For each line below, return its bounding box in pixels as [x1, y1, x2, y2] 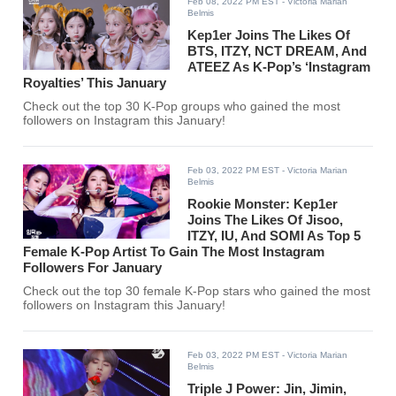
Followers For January [23, 260, 163, 276]
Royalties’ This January [23, 75, 167, 91]
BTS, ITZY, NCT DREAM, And [187, 43, 368, 59]
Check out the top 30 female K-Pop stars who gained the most [23, 285, 371, 299]
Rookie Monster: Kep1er [187, 196, 339, 212]
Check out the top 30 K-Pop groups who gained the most [23, 100, 341, 114]
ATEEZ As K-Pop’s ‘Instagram [187, 59, 371, 75]
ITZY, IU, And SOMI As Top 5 [187, 228, 362, 244]
